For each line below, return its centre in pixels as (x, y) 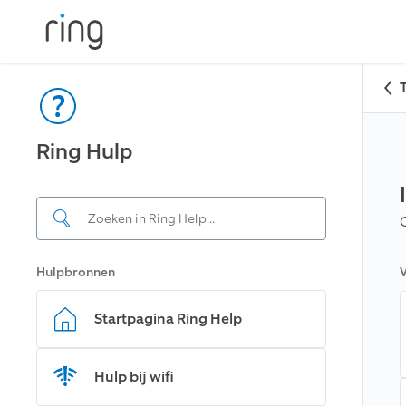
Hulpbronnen (76, 272)
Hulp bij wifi (134, 377)
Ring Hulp (85, 151)
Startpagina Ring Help (168, 319)
